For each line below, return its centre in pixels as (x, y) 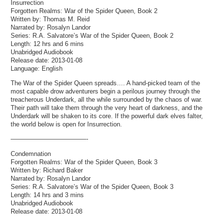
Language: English (37, 69)
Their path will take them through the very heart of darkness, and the (107, 108)
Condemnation (31, 154)
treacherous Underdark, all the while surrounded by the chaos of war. (107, 100)
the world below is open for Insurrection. (67, 124)
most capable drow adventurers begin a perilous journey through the (106, 92)
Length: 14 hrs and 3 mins (47, 195)
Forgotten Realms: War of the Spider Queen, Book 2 (84, 11)
